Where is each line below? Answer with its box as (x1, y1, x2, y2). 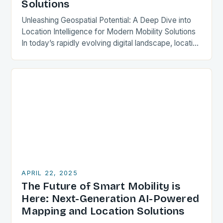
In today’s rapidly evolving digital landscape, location (21, 38, 202, 48)
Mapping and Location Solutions (21, 205, 185, 218)
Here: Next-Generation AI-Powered (21, 193, 200, 205)
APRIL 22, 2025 (21, 169, 78, 177)
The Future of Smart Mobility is (21, 180, 180, 193)
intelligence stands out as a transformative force (21, 50, 188, 59)
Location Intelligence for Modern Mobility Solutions (21, 27, 196, 36)
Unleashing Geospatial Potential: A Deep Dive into (21, 15, 192, 25)
